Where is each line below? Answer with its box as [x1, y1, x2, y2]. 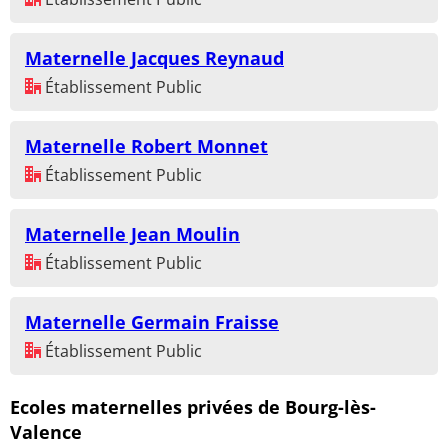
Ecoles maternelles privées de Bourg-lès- [10, 394, 376, 419]
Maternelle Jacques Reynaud [25, 45, 284, 70]
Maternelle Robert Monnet [25, 133, 268, 158]
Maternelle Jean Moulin [25, 221, 240, 246]
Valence [10, 419, 82, 444]
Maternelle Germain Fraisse [25, 309, 279, 334]
